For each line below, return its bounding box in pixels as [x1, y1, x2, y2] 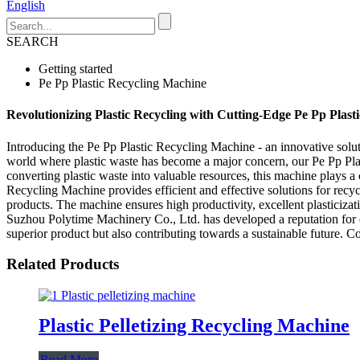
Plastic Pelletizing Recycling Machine [39, 314, 350, 336]
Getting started [39, 62, 112, 76]
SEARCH [6, 35, 59, 48]
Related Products [6, 256, 119, 273]
